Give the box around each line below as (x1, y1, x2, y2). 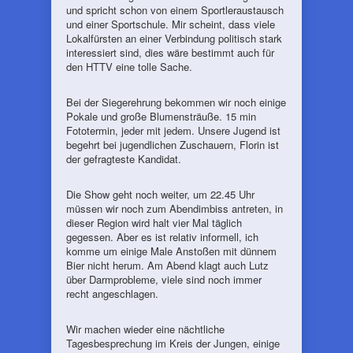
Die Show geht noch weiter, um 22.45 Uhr (66, 187, 255, 202)
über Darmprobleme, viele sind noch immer (66, 272, 262, 287)
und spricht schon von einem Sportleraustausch (66, 2, 284, 17)
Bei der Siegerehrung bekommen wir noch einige (66, 95, 286, 110)
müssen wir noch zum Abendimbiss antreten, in (66, 201, 283, 216)
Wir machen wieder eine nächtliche (66, 321, 225, 336)
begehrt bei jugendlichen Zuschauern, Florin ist (66, 137, 279, 152)
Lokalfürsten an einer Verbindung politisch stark (66, 31, 282, 46)
